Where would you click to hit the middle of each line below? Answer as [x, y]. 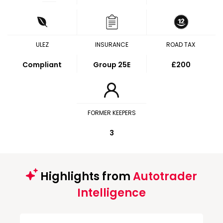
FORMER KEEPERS [111, 113]
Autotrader [165, 176]
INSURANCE [111, 45]
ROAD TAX [181, 45]
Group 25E [112, 65]
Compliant [42, 65]
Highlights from [85, 176]
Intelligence [111, 193]
